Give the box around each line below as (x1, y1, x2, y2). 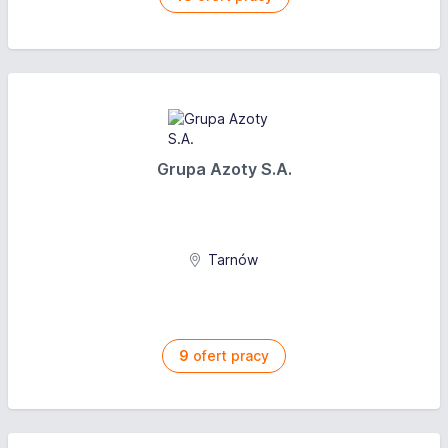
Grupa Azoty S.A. (156, 159, 292, 179)
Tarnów (204, 251, 259, 268)
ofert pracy (189, 347, 269, 364)
